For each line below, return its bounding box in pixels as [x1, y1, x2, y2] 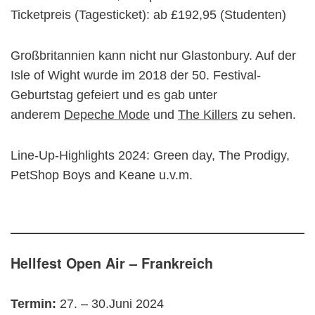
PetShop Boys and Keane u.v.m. [11, 168, 193, 182]
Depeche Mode [64, 108, 150, 122]
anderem [11, 108, 64, 122]
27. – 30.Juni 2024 [60, 297, 164, 311]
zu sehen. [238, 108, 296, 122]
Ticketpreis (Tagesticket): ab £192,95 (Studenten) [11, 8, 286, 22]
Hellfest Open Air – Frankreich [11, 253, 213, 273]
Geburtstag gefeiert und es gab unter [11, 88, 217, 102]
